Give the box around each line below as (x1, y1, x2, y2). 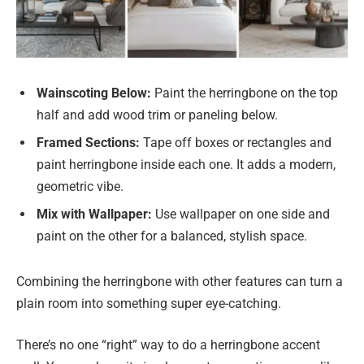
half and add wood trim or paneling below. (37, 106, 278, 123)
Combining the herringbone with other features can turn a (16, 273, 343, 289)
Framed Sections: (37, 134, 140, 150)
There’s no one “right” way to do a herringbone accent (16, 337, 320, 353)
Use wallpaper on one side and (152, 206, 330, 222)
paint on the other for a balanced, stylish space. (37, 227, 307, 244)
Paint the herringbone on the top (151, 84, 338, 101)
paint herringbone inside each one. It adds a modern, (37, 156, 336, 172)
